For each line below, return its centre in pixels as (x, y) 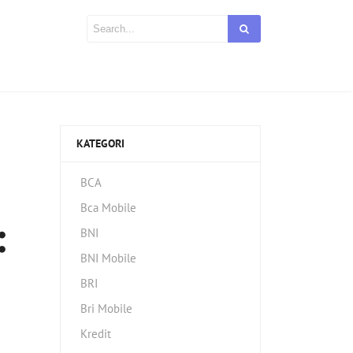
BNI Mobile (108, 258)
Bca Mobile (108, 208)
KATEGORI (100, 144)
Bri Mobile (106, 309)
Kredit (96, 334)
